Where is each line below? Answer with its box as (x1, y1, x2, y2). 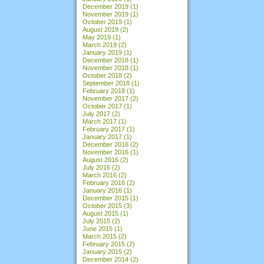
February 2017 (82, 125, 125, 133)
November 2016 (82, 148, 128, 156)
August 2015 (82, 209, 118, 217)
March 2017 (82, 117, 117, 125)
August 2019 (82, 25, 118, 33)
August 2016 (82, 156, 118, 163)
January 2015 (82, 247, 122, 255)
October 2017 (82, 102, 122, 110)
